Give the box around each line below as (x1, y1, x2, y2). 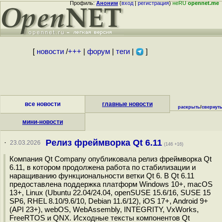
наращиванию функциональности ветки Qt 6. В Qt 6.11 (9, 171, 194, 180)
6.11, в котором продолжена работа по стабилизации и (9, 163, 196, 171)
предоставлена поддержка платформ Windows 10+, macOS (9, 180, 213, 188)
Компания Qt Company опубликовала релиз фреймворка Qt (9, 155, 212, 163)
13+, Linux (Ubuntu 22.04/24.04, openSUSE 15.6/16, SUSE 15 (9, 188, 211, 197)
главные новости (102, 101, 153, 108)
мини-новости (22, 118, 63, 125)
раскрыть (178, 105, 200, 110)
